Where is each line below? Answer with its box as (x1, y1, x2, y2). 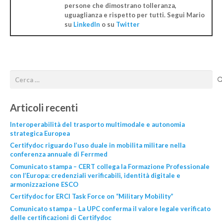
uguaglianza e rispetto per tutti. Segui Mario (64, 10, 205, 19)
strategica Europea (9, 129, 70, 137)
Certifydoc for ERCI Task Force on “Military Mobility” (9, 192, 173, 201)
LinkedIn (73, 20, 100, 28)
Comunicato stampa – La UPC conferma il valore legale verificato (9, 204, 211, 213)
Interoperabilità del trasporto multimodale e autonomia (9, 120, 185, 128)
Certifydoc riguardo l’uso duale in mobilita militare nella (9, 141, 185, 150)
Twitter (115, 20, 140, 28)
